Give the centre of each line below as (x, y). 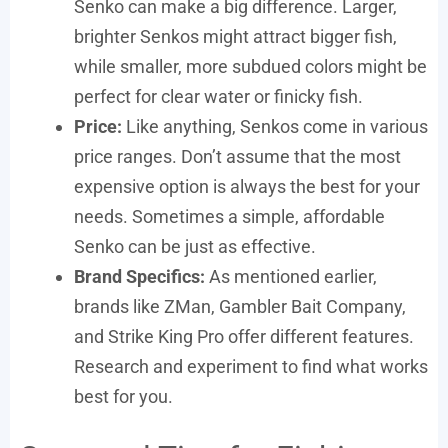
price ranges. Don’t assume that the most (237, 156)
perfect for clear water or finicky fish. (218, 96)
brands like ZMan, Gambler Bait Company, (240, 306)
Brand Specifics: (139, 276)
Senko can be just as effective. (195, 246)
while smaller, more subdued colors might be (250, 66)
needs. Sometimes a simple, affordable (229, 216)
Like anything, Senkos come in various (275, 126)
